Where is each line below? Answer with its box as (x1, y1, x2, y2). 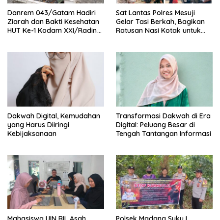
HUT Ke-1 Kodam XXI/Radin (7, 26, 97, 35)
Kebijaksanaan (7, 129, 56, 138)
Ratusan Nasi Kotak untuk (116, 26, 201, 35)
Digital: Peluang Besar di (116, 120, 195, 129)
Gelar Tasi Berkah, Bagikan (116, 17, 205, 26)
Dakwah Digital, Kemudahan (7, 111, 100, 120)
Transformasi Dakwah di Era (116, 111, 211, 120)
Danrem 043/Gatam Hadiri (7, 8, 96, 17)
